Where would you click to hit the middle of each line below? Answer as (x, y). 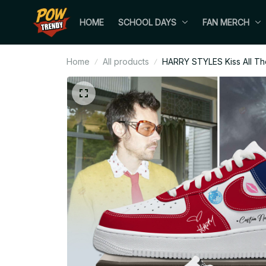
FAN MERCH (226, 22)
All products (126, 61)
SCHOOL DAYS (147, 22)
